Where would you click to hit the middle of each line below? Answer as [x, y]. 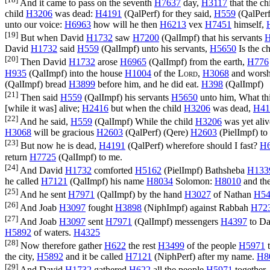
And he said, [44, 122]
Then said [39, 97]
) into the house [94, 73]
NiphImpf [166, 208]
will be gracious [64, 133]
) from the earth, [215, 62]
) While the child [162, 122]
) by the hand [158, 195]
